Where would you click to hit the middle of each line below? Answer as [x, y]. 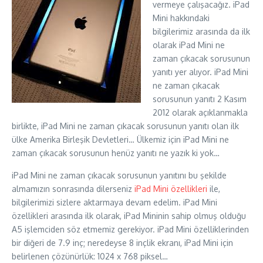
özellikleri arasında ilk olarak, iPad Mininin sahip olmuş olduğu [129, 216]
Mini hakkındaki [181, 18]
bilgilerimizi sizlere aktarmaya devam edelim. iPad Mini [114, 202]
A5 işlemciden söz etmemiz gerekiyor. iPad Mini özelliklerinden [130, 229]
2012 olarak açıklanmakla [200, 112]
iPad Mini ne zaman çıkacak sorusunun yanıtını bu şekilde [119, 175]
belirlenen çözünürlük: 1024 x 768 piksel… [90, 256]
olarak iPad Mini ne [189, 45]
